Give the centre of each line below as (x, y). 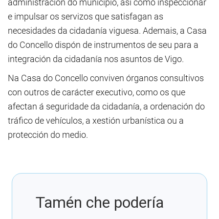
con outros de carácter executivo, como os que (97, 92)
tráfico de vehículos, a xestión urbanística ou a (96, 121)
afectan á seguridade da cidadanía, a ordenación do (106, 107)
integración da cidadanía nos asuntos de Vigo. (96, 59)
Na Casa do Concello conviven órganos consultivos (106, 78)
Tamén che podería (100, 203)
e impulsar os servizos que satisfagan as (86, 17)
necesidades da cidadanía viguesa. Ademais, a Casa (107, 31)
